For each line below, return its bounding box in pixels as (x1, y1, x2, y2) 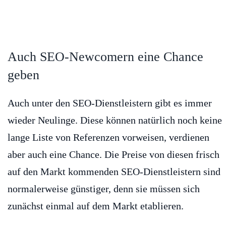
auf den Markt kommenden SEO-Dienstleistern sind (8, 166, 220, 178)
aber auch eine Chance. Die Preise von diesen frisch (8, 149, 219, 160)
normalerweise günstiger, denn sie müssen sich (8, 183, 200, 195)
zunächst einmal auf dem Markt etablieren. (8, 200, 184, 212)
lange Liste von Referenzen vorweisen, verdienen (8, 132, 209, 143)
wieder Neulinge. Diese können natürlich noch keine (8, 115, 222, 126)
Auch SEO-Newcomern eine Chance (8, 49, 203, 65)
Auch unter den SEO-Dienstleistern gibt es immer (8, 97, 212, 109)
